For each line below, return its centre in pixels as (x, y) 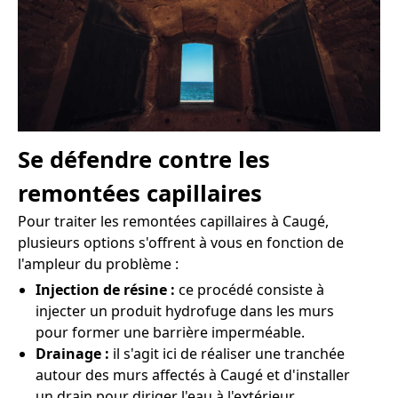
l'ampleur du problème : (98, 263)
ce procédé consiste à (251, 289)
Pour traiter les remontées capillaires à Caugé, (173, 221)
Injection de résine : (107, 289)
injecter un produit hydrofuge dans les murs (185, 310)
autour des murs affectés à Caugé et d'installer (193, 374)
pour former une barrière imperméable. (170, 332)
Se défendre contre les (144, 159)
